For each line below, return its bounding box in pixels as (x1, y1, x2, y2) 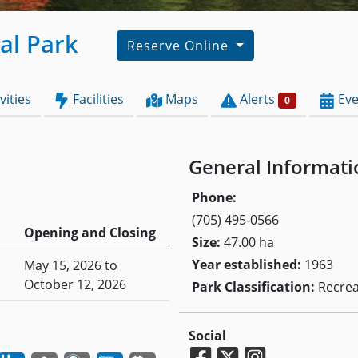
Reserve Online (127, 37, 233, 54)
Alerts (237, 90, 278, 108)
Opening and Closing (24, 224, 156, 242)
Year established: (192, 256, 301, 274)
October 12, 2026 (24, 276, 126, 294)
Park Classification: (192, 278, 315, 296)
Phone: (192, 189, 237, 207)
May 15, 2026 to (24, 257, 117, 275)
